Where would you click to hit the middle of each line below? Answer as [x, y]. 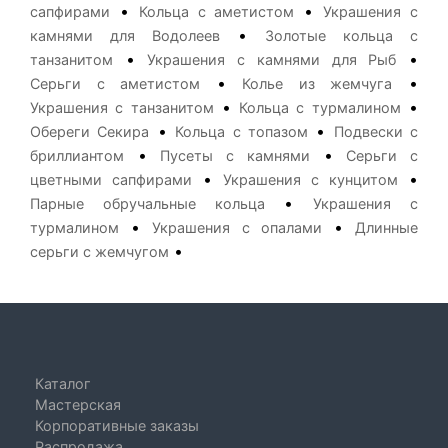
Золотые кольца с [341, 35]
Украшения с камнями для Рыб [272, 59]
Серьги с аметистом [115, 83]
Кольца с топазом [241, 131]
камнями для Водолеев [125, 35]
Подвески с [375, 131]
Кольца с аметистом [216, 11]
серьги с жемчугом [99, 251]
